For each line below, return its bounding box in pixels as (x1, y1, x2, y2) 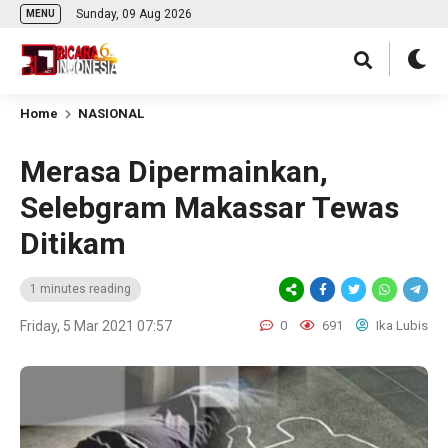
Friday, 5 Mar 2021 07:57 (20, 318, 172, 334)
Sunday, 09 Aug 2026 (76, 7, 192, 21)
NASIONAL (78, 106, 144, 121)
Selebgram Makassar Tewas (20, 190, 399, 225)
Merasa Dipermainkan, (20, 154, 328, 189)
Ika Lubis (373, 318, 428, 333)
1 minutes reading (30, 282, 131, 296)
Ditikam (20, 226, 126, 261)
